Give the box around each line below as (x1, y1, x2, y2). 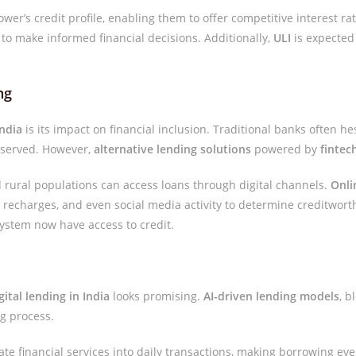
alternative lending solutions (94, 141, 252, 157)
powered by (251, 141, 321, 157)
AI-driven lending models (203, 288, 340, 304)
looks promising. (110, 288, 204, 304)
